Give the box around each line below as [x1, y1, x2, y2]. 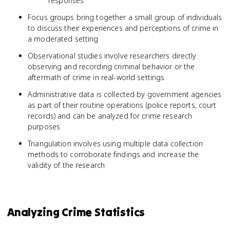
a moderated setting [28, 34, 99, 44]
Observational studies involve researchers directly [28, 51, 197, 61]
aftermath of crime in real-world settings [28, 72, 165, 82]
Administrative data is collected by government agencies [28, 89, 222, 99]
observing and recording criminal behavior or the [28, 62, 195, 71]
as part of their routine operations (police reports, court [28, 100, 217, 110]
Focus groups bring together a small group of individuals [28, 12, 222, 22]
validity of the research [28, 160, 105, 170]
